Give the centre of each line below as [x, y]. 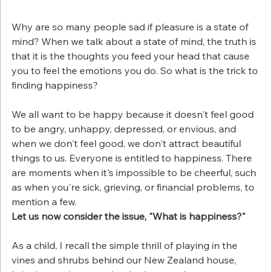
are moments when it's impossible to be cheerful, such [135, 173]
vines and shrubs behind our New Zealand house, [125, 260]
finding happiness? [56, 85]
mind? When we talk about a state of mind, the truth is [135, 42]
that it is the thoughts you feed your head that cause [132, 56]
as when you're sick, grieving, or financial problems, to [134, 187]
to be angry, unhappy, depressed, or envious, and [125, 129]
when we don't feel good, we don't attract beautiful [127, 144]
